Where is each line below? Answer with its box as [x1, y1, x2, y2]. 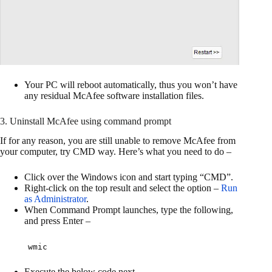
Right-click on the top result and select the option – [24, 183, 221, 194]
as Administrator [24, 194, 86, 205]
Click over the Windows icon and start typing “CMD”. [24, 172, 233, 183]
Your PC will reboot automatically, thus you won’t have [24, 79, 237, 90]
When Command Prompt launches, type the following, [24, 205, 233, 216]
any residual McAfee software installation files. [24, 90, 204, 101]
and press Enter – [24, 216, 90, 226]
